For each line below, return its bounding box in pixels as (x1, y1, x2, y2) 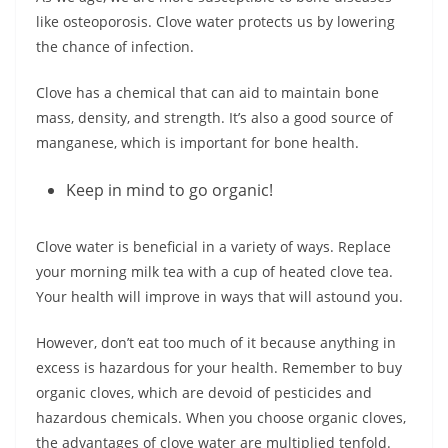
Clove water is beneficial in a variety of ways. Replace (36, 237, 391, 257)
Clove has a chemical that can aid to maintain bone (36, 83, 379, 103)
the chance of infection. (36, 37, 194, 57)
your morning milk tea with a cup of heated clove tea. (36, 262, 393, 282)
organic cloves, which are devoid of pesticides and (36, 383, 372, 403)
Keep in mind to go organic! (66, 179, 273, 202)
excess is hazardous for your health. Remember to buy (36, 358, 402, 378)
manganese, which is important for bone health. (36, 133, 359, 153)
